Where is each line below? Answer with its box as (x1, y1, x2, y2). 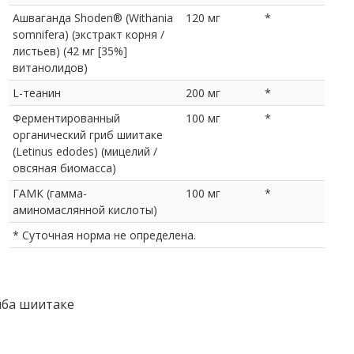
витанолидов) (13, 59, 88, 75)
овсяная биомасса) (13, 160, 116, 175)
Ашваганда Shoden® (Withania (13, 9, 173, 25)
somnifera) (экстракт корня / (13, 26, 164, 42)
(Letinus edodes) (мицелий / (13, 143, 157, 159)
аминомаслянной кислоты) (13, 201, 157, 217)
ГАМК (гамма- (13, 185, 87, 201)
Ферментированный (13, 110, 120, 126)
